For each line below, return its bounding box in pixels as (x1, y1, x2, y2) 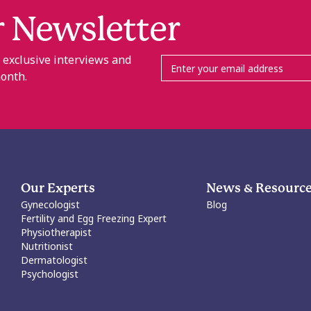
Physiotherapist (21, 226, 92, 239)
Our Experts (21, 183, 96, 195)
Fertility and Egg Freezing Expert (21, 212, 167, 225)
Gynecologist (21, 198, 81, 211)
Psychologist (21, 267, 79, 280)
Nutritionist (21, 239, 74, 253)
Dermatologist (21, 253, 88, 267)
